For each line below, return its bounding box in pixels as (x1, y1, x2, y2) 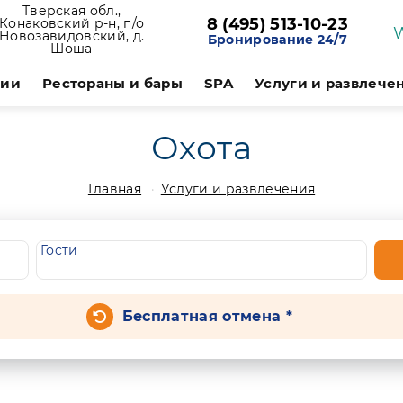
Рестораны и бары (41, 75, 183, 92)
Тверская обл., (22, 3, 121, 19)
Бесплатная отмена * (121, 308, 292, 325)
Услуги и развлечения (160, 181, 316, 197)
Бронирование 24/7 (207, 31, 348, 48)
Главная (87, 181, 142, 197)
